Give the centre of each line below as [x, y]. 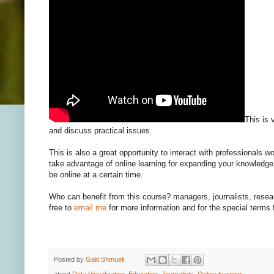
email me [90, 208]
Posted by [70, 260]
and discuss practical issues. [101, 131]
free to [61, 208]
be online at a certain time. [96, 175]
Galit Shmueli [105, 260]
